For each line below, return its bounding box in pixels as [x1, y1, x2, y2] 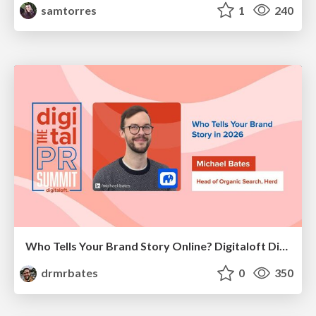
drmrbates [39, 265, 99, 279]
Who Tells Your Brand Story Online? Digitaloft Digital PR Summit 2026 [279, 238, 288, 253]
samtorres [39, 3, 97, 17]
